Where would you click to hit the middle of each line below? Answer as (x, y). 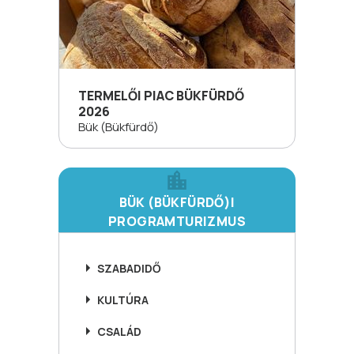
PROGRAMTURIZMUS (177, 221)
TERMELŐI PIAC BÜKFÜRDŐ (161, 96)
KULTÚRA (123, 299)
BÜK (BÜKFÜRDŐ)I (177, 202)
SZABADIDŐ (129, 268)
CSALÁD (119, 331)
